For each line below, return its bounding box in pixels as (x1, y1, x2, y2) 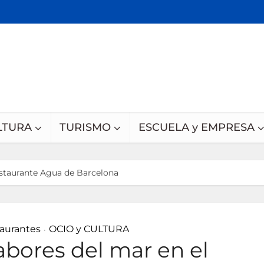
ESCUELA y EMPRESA (138, 121, 255, 134)
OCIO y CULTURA (48, 223, 129, 235)
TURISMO (60, 121, 111, 134)
